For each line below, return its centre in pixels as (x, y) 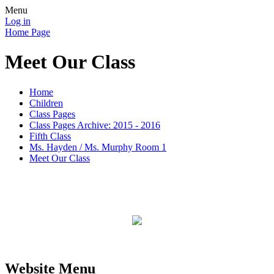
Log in (18, 21)
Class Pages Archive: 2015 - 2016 (95, 125)
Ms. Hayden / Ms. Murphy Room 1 (98, 147)
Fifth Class (50, 136)
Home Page (28, 32)
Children (46, 103)
